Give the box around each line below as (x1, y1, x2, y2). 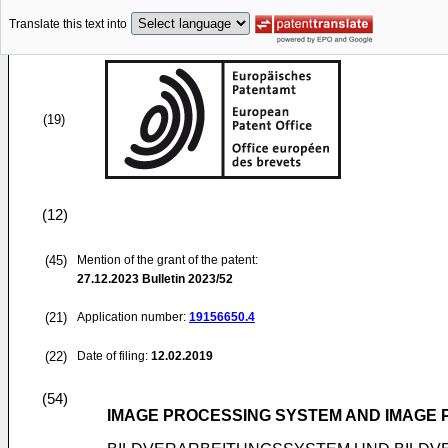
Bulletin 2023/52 (139, 272, 233, 286)
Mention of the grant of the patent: (77, 253, 258, 267)
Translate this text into (9, 17, 127, 32)
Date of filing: (77, 349, 148, 363)
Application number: (77, 310, 189, 324)
